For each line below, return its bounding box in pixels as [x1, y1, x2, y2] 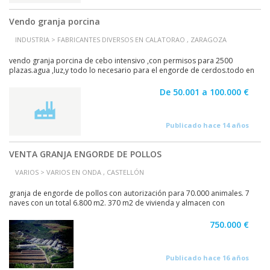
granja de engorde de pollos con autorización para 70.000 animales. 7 [9, 188, 250, 198]
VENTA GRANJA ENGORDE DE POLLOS [9, 148, 162, 160]
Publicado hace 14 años [166, 121, 249, 130]
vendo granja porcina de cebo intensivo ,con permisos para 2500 [9, 55, 233, 66]
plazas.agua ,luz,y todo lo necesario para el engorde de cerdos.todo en [9, 65, 254, 75]
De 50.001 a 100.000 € [160, 86, 249, 98]
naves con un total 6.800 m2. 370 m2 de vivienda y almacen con [9, 198, 225, 208]
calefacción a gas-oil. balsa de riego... [9, 207, 137, 218]
